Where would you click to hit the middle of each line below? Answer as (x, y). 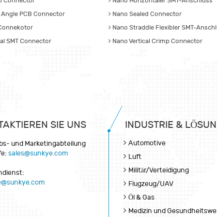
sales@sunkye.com (38, 154)
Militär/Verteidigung (159, 170)
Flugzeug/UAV (151, 184)
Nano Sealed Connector (146, 14)
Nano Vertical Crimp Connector (157, 41)
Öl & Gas (141, 198)
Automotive (147, 143)
